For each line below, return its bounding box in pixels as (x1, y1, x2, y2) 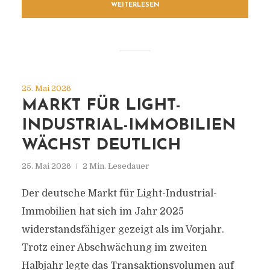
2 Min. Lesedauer (82, 162, 149, 171)
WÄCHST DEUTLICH (21, 137, 181, 154)
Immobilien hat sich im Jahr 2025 (21, 206, 184, 217)
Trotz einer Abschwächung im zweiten (21, 242, 207, 253)
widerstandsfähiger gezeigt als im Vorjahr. (21, 224, 224, 235)
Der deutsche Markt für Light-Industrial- (21, 188, 217, 199)
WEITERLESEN (110, 2, 160, 8)
